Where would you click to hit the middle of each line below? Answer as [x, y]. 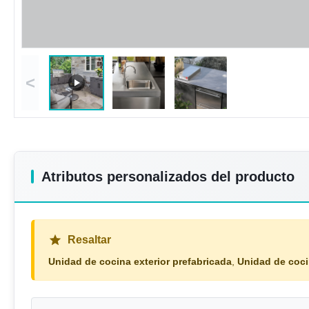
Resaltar [89, 240]
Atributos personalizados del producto [168, 177]
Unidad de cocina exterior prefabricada [140, 262]
